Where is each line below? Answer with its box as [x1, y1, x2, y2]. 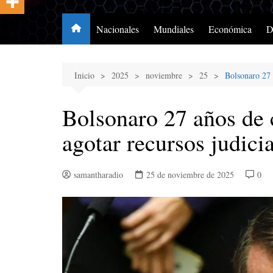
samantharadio [74, 169, 123, 180]
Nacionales [96, 23, 139, 35]
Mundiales [154, 23, 194, 35]
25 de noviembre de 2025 [146, 169, 234, 180]
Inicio [74, 69, 94, 81]
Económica [208, 23, 252, 35]
